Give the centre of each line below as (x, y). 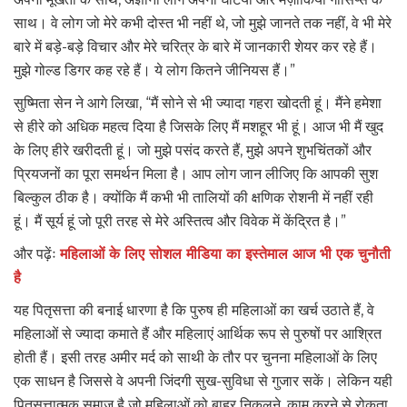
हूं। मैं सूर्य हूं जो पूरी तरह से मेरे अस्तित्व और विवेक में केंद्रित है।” (180, 221)
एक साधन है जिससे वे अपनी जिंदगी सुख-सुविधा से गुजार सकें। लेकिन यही (203, 381)
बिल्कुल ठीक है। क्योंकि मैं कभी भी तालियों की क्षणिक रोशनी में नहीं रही (194, 197)
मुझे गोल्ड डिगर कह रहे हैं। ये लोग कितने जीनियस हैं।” (154, 70)
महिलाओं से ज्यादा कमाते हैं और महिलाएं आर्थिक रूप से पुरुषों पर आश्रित (198, 333)
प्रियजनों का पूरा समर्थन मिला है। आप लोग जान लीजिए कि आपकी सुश (196, 174)
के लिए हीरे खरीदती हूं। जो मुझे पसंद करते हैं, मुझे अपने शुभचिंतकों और (193, 150)
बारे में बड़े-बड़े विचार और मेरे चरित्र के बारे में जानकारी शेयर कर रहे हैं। (195, 46)
